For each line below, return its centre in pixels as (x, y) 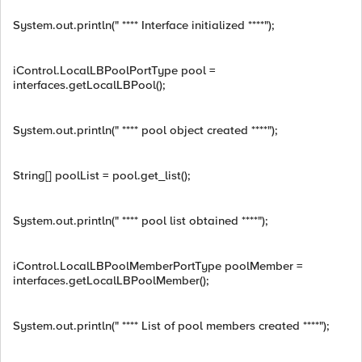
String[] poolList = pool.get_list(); (102, 175)
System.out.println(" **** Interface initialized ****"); (144, 25)
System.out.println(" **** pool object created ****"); (145, 130)
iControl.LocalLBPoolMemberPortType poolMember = (158, 266)
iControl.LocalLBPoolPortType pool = (114, 70)
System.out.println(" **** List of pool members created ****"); (171, 326)
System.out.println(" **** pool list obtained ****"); (141, 221)
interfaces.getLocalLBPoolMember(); (111, 280)
